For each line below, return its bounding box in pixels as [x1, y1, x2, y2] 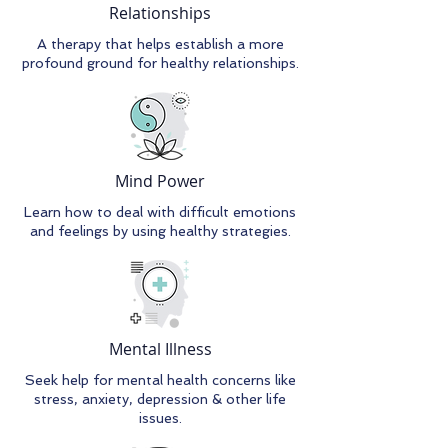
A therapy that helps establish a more [36, 36, 284, 52]
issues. [138, 410, 182, 426]
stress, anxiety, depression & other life [34, 391, 286, 407]
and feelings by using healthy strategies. [29, 223, 291, 239]
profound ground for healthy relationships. [21, 55, 299, 71]
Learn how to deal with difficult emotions [24, 204, 296, 220]
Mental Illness [108, 338, 212, 360]
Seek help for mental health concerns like [24, 372, 296, 388]
